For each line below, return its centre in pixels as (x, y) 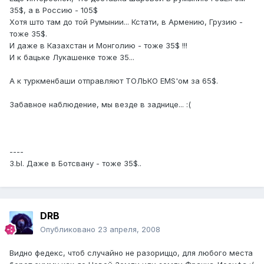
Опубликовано (69, 230)
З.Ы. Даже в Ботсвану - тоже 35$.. (75, 164)
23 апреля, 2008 (129, 230)
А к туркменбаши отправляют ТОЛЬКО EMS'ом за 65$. (114, 81)
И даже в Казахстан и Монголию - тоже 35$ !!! (98, 46)
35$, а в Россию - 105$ (54, 10)
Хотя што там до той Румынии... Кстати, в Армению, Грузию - (126, 22)
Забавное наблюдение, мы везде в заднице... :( (100, 105)
